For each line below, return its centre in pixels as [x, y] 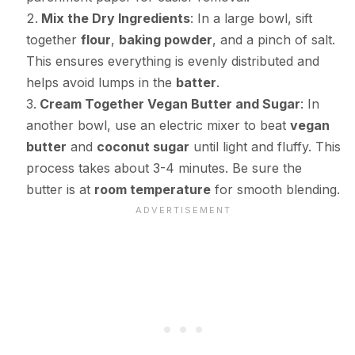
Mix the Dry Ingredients [115, 19]
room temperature [152, 190]
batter [196, 83]
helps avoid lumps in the [101, 83]
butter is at [60, 190]
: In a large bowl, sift [251, 19]
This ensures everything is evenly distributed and [172, 61]
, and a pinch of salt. [273, 40]
